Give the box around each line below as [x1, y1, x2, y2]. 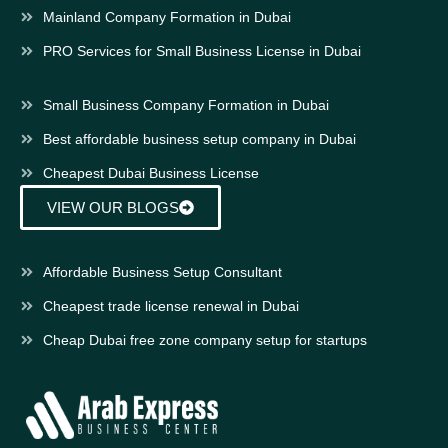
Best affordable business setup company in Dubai [42, 130, 356, 147]
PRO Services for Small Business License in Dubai [42, 42, 361, 59]
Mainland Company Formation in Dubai [42, 8, 291, 25]
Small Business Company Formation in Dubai [42, 96, 329, 113]
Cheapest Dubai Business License [42, 164, 259, 181]
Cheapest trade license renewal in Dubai [42, 297, 299, 314]
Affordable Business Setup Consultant [42, 263, 282, 280]
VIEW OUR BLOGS [47, 198, 179, 216]
